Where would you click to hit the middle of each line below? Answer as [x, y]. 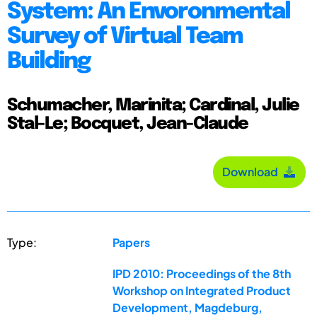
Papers [132, 242]
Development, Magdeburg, [188, 307]
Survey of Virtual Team [125, 37]
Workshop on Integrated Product [202, 290]
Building [49, 62]
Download [252, 172]
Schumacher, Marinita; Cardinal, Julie [153, 105]
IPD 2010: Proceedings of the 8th [202, 273]
